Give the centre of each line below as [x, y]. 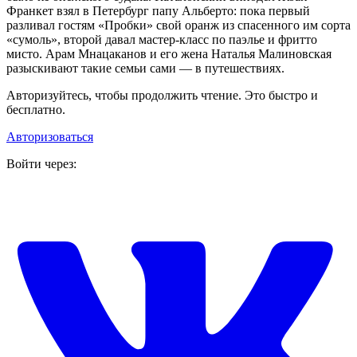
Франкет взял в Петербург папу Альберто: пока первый [158, 11]
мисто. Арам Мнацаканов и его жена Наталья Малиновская [169, 54]
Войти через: [41, 164]
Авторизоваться [50, 137]
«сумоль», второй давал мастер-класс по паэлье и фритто [162, 40]
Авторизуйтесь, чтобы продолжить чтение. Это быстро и [162, 96]
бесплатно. [36, 110]
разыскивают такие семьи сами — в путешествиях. [145, 69]
